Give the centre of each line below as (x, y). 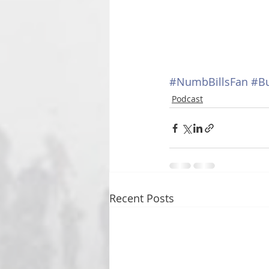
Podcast (187, 99)
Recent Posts (142, 198)
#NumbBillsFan (209, 82)
